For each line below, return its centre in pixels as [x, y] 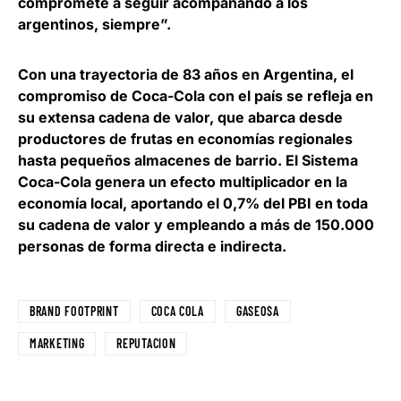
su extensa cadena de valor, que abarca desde [180, 118]
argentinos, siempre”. [94, 25]
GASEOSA [257, 311]
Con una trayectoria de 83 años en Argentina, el [186, 75]
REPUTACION [146, 344]
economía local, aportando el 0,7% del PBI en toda [193, 204]
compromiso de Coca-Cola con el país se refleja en [196, 96]
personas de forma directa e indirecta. [152, 247]
